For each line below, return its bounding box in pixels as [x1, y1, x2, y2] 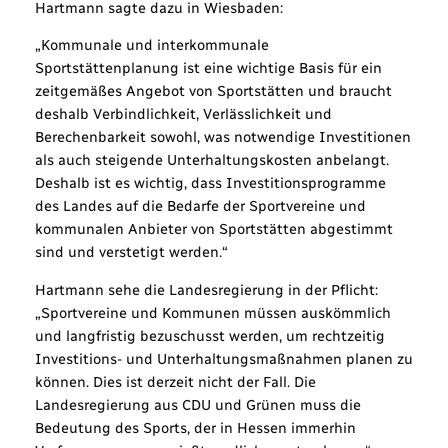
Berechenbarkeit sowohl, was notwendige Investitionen [34, 128, 411, 147]
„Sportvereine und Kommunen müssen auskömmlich [34, 303, 391, 322]
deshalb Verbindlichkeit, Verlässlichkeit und [34, 105, 332, 124]
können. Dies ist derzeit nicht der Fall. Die [34, 372, 316, 391]
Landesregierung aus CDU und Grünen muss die [34, 395, 361, 414]
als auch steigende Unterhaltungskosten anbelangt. [34, 151, 389, 170]
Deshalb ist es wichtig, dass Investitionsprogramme [34, 174, 386, 193]
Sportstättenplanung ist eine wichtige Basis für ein [34, 59, 382, 78]
